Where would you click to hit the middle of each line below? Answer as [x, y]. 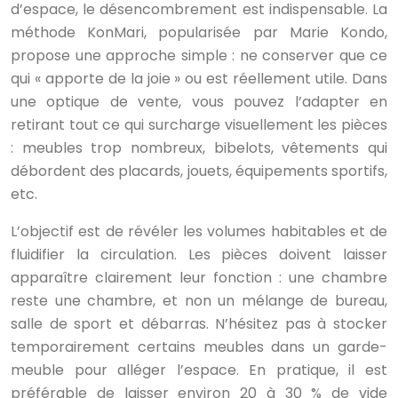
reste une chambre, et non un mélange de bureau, [199, 301]
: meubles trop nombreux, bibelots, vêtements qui [199, 148]
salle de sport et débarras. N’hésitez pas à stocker [199, 324]
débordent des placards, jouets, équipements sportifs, [199, 171]
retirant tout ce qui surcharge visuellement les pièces [199, 125]
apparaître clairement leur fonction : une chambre [199, 278]
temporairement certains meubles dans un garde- [199, 347]
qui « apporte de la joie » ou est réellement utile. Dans [199, 79]
